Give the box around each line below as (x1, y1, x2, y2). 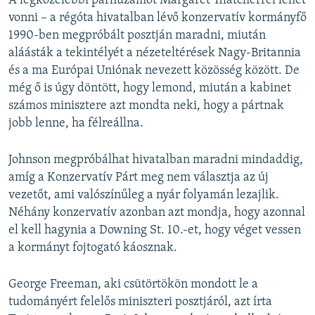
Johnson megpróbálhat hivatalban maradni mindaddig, (8, 153, 303, 167)
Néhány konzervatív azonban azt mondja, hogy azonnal (8, 206, 305, 219)
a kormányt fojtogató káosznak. (8, 241, 177, 255)
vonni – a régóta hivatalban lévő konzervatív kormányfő (8, 11, 307, 25)
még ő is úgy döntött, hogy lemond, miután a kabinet (8, 82, 291, 95)
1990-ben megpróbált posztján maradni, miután (8, 29, 266, 42)
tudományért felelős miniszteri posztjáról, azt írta (8, 295, 272, 309)
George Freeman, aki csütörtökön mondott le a (8, 278, 258, 291)
